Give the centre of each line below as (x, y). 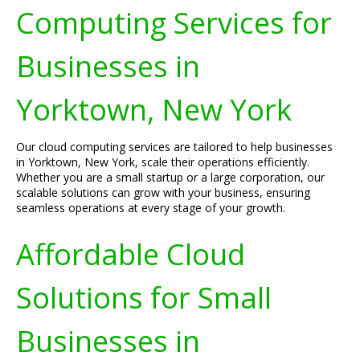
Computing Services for (174, 22)
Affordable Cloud (131, 254)
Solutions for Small (144, 297)
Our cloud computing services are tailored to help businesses (174, 147)
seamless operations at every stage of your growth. (151, 208)
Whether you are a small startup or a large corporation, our (170, 177)
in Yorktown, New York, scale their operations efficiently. (163, 162)
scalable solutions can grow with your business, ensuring (163, 192)
